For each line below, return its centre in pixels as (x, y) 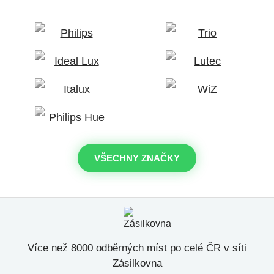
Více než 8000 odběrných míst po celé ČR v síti (137, 248)
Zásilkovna (137, 263)
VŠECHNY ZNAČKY (137, 158)
